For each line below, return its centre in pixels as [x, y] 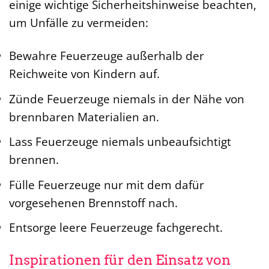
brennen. [34, 160]
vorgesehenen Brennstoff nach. [93, 202]
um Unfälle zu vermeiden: [79, 23]
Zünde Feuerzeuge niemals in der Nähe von [127, 98]
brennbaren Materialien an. [84, 116]
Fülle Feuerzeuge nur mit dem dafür [107, 184]
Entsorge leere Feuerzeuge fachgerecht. [116, 228]
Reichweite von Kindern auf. [84, 74]
